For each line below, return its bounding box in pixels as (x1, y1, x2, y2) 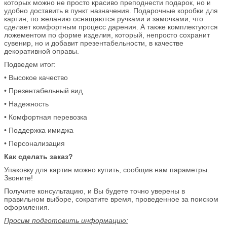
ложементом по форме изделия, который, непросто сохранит (4, 30, 210, 39)
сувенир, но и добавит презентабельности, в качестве (4, 39, 183, 47)
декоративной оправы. (4, 47, 79, 55)
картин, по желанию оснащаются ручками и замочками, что (4, 14, 203, 23)
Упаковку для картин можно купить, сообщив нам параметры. (4, 165, 209, 174)
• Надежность (4, 99, 49, 108)
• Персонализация (4, 139, 65, 147)
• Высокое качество (4, 73, 68, 82)
